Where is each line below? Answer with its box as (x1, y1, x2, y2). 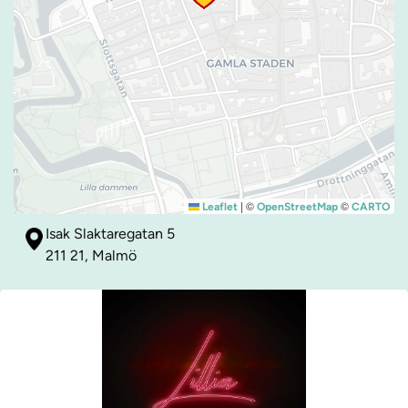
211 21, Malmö (46, 247, 137, 265)
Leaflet (199, 200, 238, 214)
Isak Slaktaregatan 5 (46, 225, 175, 243)
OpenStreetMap (257, 200, 338, 214)
